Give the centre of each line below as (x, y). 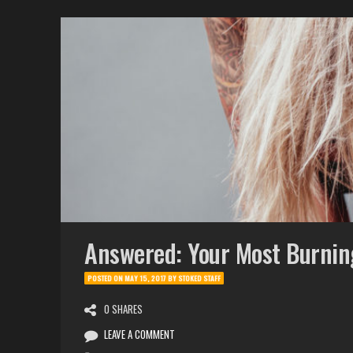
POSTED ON (106, 279)
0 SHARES (123, 309)
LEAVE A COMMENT (139, 334)
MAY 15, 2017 (145, 279)
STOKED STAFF (199, 279)
